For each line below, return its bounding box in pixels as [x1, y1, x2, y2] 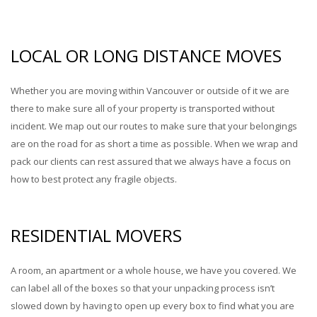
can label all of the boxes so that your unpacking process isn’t [11, 281, 275, 294]
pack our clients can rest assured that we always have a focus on [11, 154, 291, 168]
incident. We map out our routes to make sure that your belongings [11, 119, 297, 132]
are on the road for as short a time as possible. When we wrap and [11, 137, 298, 150]
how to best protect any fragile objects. [11, 172, 177, 185]
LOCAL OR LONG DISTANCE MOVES [11, 43, 282, 67]
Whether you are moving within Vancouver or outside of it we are [11, 83, 289, 97]
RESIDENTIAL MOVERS [11, 223, 182, 247]
